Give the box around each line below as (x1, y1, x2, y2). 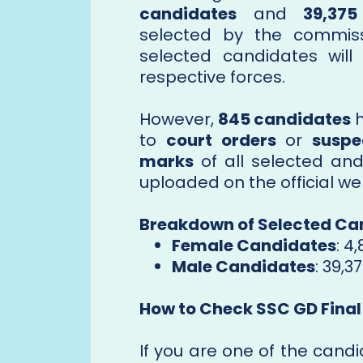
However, (139, 108, 219, 131)
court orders (165, 129, 276, 152)
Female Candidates (172, 234, 336, 258)
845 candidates (218, 108, 352, 131)
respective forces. (139, 66, 285, 89)
